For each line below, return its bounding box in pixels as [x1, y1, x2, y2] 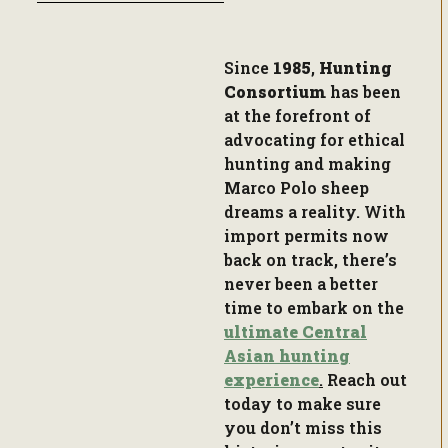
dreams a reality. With [224, 146, 406, 168]
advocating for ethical [224, 74, 405, 96]
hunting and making [224, 98, 391, 120]
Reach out [323, 314, 407, 336]
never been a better [224, 218, 378, 240]
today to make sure [224, 338, 381, 360]
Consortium [224, 26, 326, 48]
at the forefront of [224, 50, 371, 72]
